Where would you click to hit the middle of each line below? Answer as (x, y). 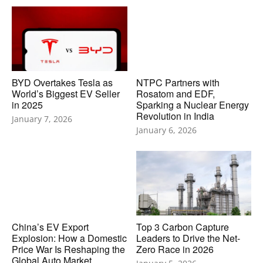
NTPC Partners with (178, 82)
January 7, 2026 (42, 119)
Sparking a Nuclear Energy (192, 104)
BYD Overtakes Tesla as (62, 82)
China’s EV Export (50, 227)
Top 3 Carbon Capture (182, 227)
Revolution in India (175, 116)
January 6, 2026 (166, 130)
